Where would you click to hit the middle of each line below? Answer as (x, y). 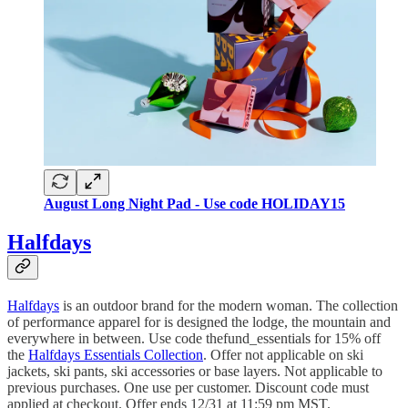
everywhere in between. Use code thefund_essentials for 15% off (194, 338)
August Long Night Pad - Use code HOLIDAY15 (194, 204)
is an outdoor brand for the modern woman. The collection (229, 305)
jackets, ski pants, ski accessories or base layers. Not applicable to (195, 371)
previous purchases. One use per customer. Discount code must (188, 387)
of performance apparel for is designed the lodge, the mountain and (199, 321)
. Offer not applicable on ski (283, 354)
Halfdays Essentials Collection (116, 354)
